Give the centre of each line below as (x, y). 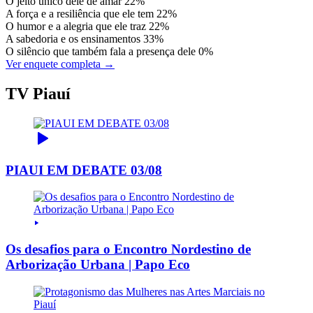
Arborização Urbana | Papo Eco (98, 265)
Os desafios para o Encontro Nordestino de (128, 249)
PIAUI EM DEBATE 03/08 (84, 170)
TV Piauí (38, 93)
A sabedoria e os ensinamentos (73, 39)
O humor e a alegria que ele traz (76, 27)
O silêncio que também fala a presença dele (101, 52)
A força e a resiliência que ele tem (80, 14)
